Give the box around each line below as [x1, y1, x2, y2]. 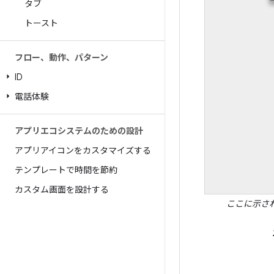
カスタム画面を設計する [15, 184, 109, 195]
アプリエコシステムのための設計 [15, 125, 143, 136]
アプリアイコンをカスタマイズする [15, 145, 151, 156]
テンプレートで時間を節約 [15, 165, 117, 176]
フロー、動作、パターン [15, 52, 108, 63]
